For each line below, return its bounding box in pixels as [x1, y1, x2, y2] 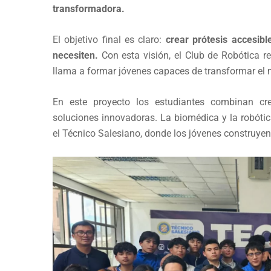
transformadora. [53, 3, 125, 15]
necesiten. [53, 50, 98, 62]
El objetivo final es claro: [53, 34, 166, 46]
